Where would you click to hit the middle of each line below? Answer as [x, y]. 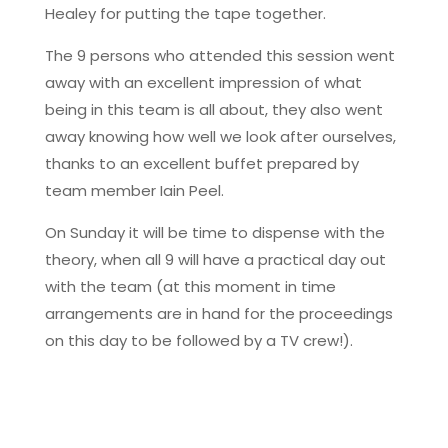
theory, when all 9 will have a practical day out [215, 259]
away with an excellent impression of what [203, 82]
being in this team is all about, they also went [213, 109]
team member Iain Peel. [134, 190]
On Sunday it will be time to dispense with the [214, 232]
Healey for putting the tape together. [185, 13]
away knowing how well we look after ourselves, [220, 136]
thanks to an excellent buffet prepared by [201, 163]
